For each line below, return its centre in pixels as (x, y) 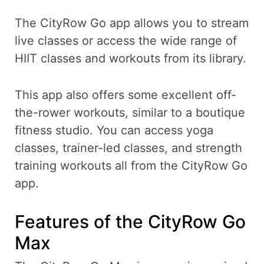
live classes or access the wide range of (126, 40)
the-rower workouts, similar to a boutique (130, 112)
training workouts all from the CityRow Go (131, 165)
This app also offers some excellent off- (126, 95)
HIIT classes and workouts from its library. (131, 58)
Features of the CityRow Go (130, 221)
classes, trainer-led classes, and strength (128, 148)
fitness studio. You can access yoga (114, 130)
